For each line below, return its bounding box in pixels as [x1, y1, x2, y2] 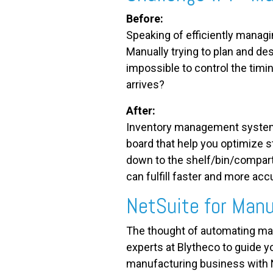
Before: [126, 12, 163, 25]
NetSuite [126, 192, 199, 219]
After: [126, 104, 155, 117]
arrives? [126, 77, 165, 91]
